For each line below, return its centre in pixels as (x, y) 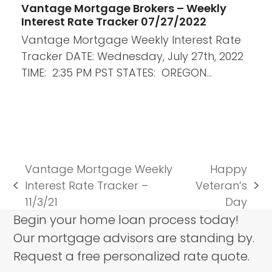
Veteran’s (222, 185)
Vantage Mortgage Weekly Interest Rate (131, 39)
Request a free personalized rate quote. (132, 256)
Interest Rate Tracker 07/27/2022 (114, 21)
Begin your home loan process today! (126, 219)
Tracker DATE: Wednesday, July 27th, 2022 (132, 56)
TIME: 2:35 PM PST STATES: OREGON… (116, 72)
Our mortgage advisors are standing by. (134, 238)
